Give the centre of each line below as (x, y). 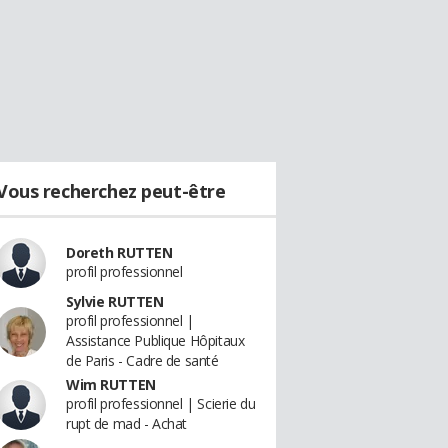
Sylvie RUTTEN (115, 301)
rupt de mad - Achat (127, 423)
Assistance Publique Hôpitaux (155, 340)
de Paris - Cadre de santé (142, 360)
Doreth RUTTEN (119, 252)
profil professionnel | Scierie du (161, 403)
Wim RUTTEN (111, 384)
